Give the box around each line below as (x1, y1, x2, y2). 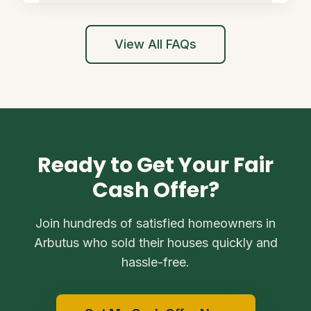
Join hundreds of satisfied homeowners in (35, 216, 276, 230)
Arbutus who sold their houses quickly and (33, 235, 278, 250)
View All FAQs (115, 37, 196, 51)
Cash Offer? (92, 176, 219, 205)
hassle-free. (121, 255, 190, 269)
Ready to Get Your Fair (37, 151, 274, 180)
